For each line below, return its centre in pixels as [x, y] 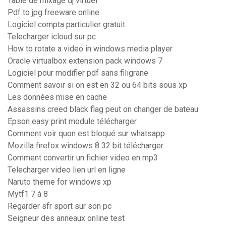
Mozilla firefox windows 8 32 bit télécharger [86, 146]
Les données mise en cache [57, 97]
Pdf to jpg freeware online [53, 13]
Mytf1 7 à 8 [28, 194]
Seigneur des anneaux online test [66, 218]
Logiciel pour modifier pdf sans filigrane [78, 73]
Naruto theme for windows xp [60, 182]
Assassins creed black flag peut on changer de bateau [103, 109]
